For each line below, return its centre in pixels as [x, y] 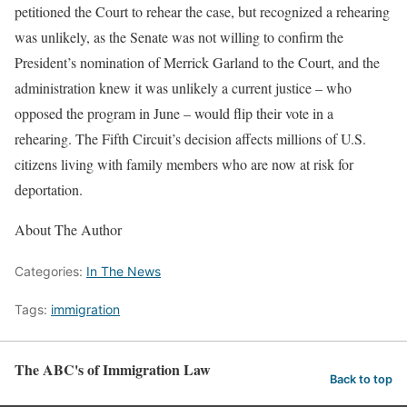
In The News [124, 272]
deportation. [49, 190]
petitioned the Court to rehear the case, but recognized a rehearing [202, 12]
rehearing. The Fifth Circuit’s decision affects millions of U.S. [190, 139]
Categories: [50, 272]
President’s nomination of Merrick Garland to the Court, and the [197, 63]
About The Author [68, 230]
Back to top [361, 380]
